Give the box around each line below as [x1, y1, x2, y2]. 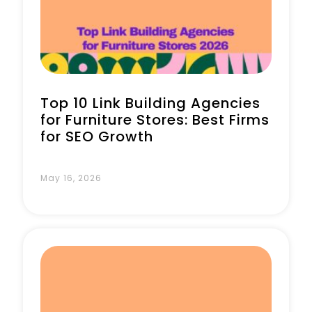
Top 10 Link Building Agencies [40, 93, 260, 113]
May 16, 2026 [40, 172, 102, 184]
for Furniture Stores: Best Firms [40, 110, 270, 130]
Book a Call [102, 47, 160, 61]
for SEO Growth [40, 127, 153, 146]
